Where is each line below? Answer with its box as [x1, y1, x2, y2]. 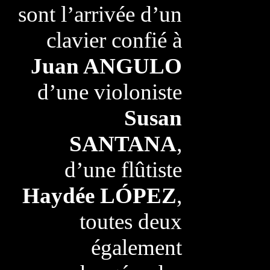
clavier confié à [46, 28, 182, 52]
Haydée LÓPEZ [22, 183, 177, 208]
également [90, 235, 182, 260]
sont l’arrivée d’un [17, 2, 182, 27]
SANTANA [69, 131, 177, 156]
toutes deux [79, 209, 182, 234]
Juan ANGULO [30, 54, 182, 78]
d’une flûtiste [64, 157, 182, 182]
